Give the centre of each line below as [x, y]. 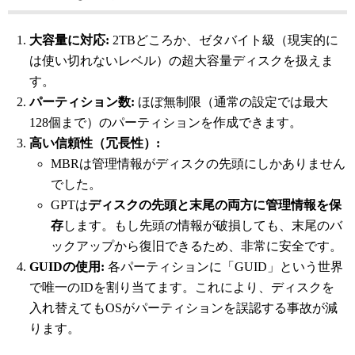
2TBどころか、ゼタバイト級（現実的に [224, 40]
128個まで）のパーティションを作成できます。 [166, 123]
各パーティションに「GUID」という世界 [224, 267]
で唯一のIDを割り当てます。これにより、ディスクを [182, 288]
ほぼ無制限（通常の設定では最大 [232, 102]
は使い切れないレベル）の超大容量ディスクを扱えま [182, 61]
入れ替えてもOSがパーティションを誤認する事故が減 [184, 308]
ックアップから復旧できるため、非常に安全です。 [197, 246]
